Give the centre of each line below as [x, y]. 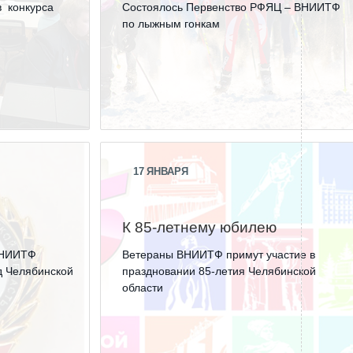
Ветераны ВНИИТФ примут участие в [219, 255]
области [143, 288]
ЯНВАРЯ [168, 172]
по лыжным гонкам [171, 24]
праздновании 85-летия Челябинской [219, 271]
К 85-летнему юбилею [200, 227]
